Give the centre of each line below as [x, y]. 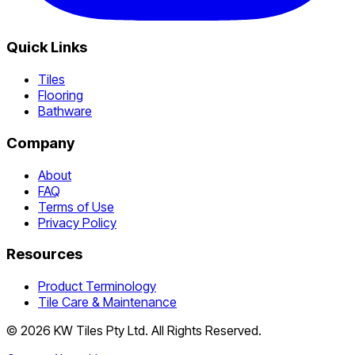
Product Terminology [97, 286]
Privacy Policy [77, 222]
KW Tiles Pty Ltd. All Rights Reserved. [156, 330]
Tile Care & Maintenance [107, 302]
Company [40, 143]
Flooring [61, 95]
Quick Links [47, 48]
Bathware [65, 111]
